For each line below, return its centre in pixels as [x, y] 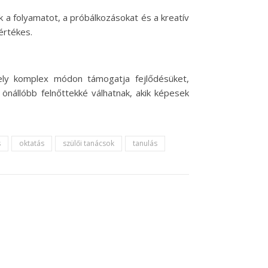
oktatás [32, 143]
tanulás [145, 143]
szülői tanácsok [89, 143]
